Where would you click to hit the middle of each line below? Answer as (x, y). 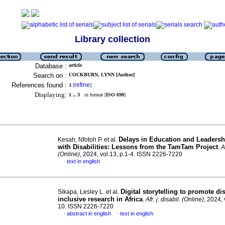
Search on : (50, 76)
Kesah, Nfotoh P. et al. (88, 140)
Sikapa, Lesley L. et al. (89, 192)
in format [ (93, 95)
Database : (51, 66)
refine (82, 85)
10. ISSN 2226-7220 (86, 206)
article (75, 65)
